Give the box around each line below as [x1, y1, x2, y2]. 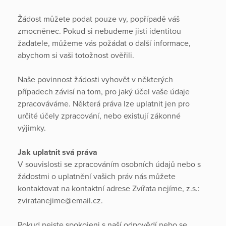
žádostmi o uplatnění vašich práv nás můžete [18, 172, 176, 182]
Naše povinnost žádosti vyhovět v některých [18, 75, 173, 85]
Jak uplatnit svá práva [18, 147, 97, 157]
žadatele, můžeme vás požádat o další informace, [18, 38, 191, 48]
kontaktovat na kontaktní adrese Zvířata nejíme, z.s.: [18, 184, 200, 194]
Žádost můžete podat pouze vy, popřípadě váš [18, 14, 180, 24]
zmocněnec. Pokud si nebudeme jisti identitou [18, 26, 181, 36]
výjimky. [18, 123, 48, 133]
